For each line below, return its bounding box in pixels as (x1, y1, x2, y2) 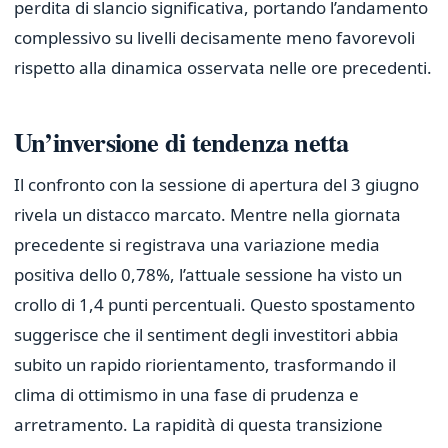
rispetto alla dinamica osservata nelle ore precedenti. (14, 56, 432, 79)
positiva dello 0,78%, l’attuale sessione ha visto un (14, 263, 402, 287)
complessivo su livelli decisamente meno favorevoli (14, 26, 415, 49)
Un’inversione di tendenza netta (14, 121, 349, 161)
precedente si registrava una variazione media (14, 233, 380, 257)
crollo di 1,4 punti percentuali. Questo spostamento (14, 293, 415, 317)
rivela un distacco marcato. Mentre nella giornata (14, 203, 401, 227)
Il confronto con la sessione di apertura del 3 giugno (14, 173, 419, 197)
